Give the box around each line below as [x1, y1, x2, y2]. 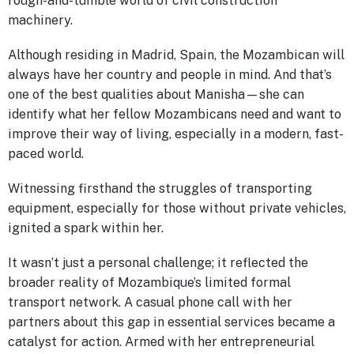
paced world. [8, 145, 87, 161]
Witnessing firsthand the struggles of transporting [8, 181, 312, 197]
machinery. [8, 12, 76, 28]
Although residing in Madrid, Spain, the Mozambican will [8, 47, 345, 62]
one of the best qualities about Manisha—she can [8, 86, 304, 102]
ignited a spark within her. [8, 220, 164, 236]
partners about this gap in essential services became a [8, 314, 335, 330]
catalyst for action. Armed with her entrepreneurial [8, 334, 314, 350]
